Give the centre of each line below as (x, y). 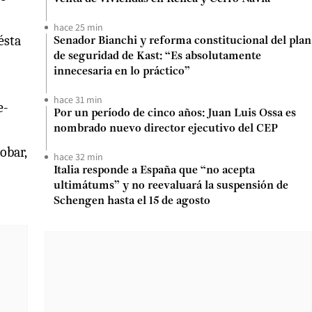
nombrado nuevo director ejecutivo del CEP (166, 129)
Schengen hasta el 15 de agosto (132, 201)
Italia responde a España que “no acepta (154, 171)
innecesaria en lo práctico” (122, 72)
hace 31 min (78, 100)
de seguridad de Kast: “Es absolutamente (157, 56)
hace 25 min (78, 27)
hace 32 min (78, 157)
